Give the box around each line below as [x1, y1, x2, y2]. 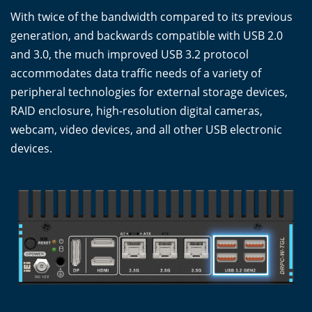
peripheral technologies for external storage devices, [10, 84, 288, 100]
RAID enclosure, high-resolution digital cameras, [10, 102, 263, 118]
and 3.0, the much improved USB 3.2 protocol [10, 46, 249, 62]
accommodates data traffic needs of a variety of [10, 65, 261, 81]
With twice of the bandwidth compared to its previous [10, 8, 292, 24]
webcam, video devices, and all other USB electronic [10, 121, 282, 137]
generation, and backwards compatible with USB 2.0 [10, 27, 283, 43]
